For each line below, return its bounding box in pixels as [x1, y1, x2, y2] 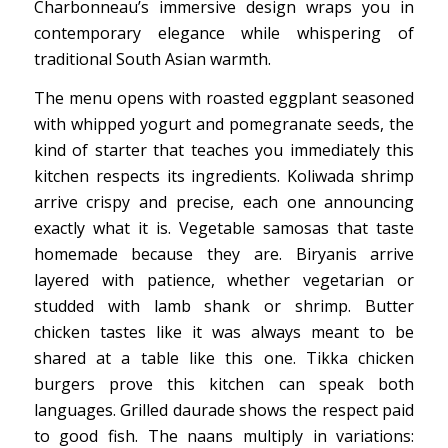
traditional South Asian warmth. [33, 47, 271, 70]
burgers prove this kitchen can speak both [33, 373, 415, 396]
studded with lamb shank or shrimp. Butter [33, 295, 415, 318]
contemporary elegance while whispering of [33, 21, 415, 44]
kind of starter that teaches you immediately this [33, 139, 415, 162]
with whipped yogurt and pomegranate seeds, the [33, 113, 415, 136]
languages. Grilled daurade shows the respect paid [33, 399, 415, 422]
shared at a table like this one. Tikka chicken [33, 347, 415, 370]
